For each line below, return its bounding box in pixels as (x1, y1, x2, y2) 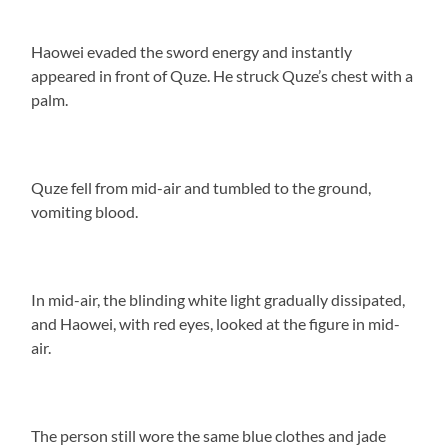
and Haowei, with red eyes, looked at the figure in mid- (31, 313, 401, 333)
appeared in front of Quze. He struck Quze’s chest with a (31, 65, 414, 85)
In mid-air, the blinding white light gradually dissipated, (31, 289, 406, 309)
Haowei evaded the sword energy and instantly (31, 41, 353, 61)
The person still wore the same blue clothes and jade (31, 425, 387, 445)
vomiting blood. (31, 201, 139, 221)
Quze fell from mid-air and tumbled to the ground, (31, 177, 372, 197)
